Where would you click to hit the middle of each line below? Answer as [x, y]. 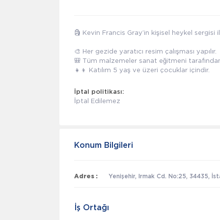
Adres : [86, 177]
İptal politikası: [99, 92]
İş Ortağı [92, 208]
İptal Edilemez [97, 101]
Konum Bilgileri [104, 146]
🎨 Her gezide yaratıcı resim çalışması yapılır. [145, 51]
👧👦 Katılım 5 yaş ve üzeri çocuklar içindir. [142, 70]
